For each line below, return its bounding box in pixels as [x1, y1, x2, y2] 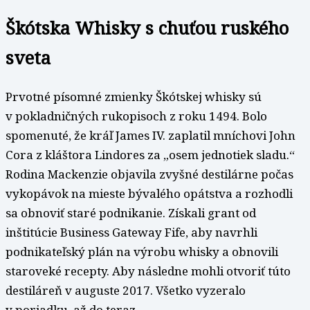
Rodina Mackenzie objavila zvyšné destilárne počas [6, 166, 293, 183]
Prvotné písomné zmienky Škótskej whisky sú [6, 89, 262, 105]
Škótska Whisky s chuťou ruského [6, 16, 289, 39]
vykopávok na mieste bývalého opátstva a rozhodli [6, 185, 293, 202]
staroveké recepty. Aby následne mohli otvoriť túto [6, 263, 291, 280]
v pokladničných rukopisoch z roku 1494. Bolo [6, 108, 267, 125]
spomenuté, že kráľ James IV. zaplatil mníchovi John [6, 127, 295, 144]
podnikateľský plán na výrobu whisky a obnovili [6, 244, 278, 260]
